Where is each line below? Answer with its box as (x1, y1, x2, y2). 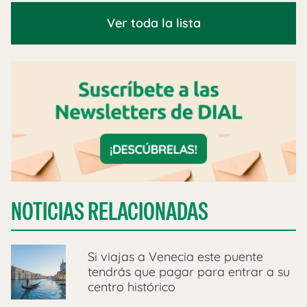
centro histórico (88, 279, 175, 295)
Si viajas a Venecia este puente (88, 249, 263, 265)
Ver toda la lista (106, 15, 201, 31)
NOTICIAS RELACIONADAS (11, 195, 208, 228)
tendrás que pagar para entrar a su (88, 264, 290, 280)
